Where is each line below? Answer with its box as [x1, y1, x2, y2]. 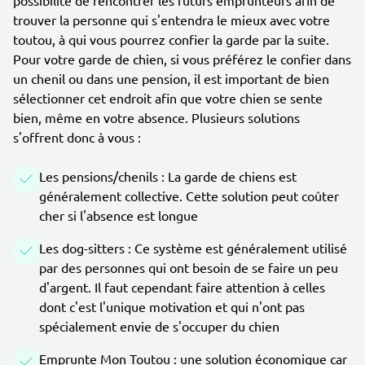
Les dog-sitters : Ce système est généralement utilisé [39, 240, 347, 256]
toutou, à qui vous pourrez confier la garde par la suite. [13, 31, 329, 47]
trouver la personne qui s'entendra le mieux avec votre [13, 11, 330, 28]
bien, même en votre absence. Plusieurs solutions [13, 109, 300, 125]
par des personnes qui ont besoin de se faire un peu [39, 259, 338, 275]
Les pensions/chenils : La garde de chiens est [39, 168, 297, 184]
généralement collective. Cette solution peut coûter [39, 187, 339, 204]
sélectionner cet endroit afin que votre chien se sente [13, 90, 323, 106]
